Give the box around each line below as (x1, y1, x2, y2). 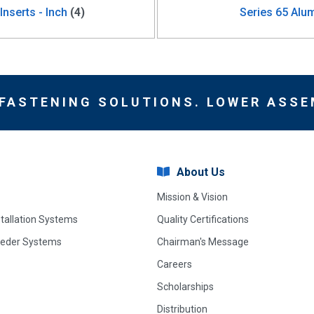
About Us (177, 165, 225, 179)
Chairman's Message (157, 235, 249, 247)
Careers (157, 258, 192, 270)
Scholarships (157, 280, 214, 292)
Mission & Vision (157, 191, 228, 203)
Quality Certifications (157, 213, 249, 225)
